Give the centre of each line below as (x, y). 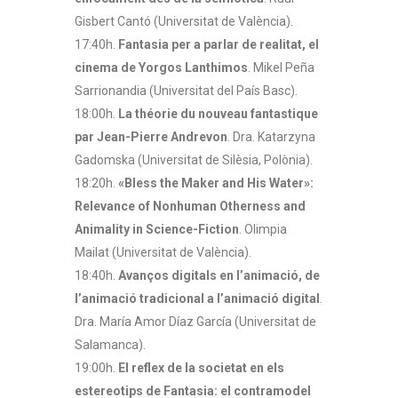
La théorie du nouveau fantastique (218, 114)
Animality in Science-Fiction (157, 230)
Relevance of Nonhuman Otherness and (190, 207)
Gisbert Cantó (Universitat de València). (184, 22)
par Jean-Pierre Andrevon (151, 137)
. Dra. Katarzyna (271, 137)
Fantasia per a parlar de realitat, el (219, 45)
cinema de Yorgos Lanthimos (161, 68)
